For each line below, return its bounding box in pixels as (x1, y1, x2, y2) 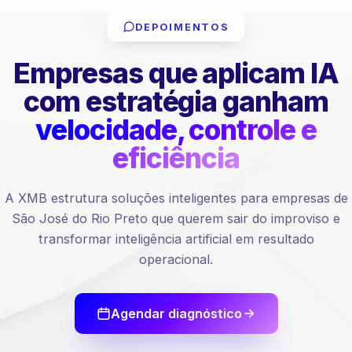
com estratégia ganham (24, 85, 328, 118)
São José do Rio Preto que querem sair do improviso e (12, 211, 340, 226)
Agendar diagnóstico (110, 306, 242, 321)
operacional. (139, 251, 213, 267)
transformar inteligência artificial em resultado (38, 231, 314, 247)
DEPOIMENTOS (135, 20, 229, 33)
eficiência (112, 141, 240, 174)
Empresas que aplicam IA (13, 57, 339, 90)
